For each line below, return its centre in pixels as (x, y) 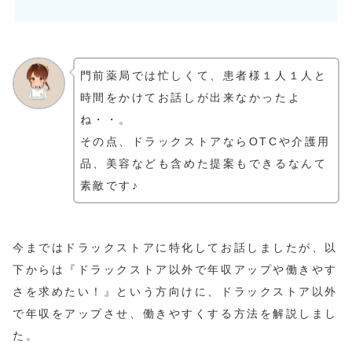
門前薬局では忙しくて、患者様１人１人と (203, 75)
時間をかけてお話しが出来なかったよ (191, 97)
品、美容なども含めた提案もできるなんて (203, 163)
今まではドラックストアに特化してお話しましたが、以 (175, 247)
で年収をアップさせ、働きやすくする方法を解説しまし (175, 313)
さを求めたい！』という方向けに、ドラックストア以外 (175, 291)
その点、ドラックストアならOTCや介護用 (205, 141)
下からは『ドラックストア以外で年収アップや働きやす (175, 269)
